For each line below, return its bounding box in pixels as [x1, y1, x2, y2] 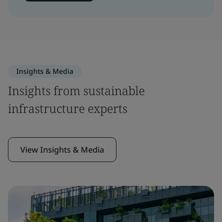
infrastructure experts [8, 100, 127, 116]
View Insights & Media [20, 144, 104, 155]
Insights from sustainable [8, 82, 145, 99]
